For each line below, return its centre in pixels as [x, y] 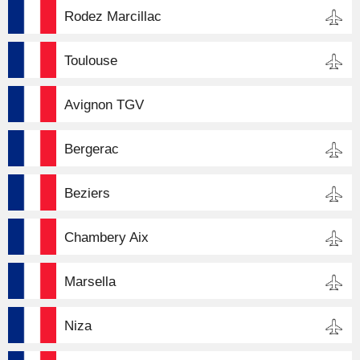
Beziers [87, 193]
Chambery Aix [106, 237]
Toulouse [91, 61]
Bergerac [92, 149]
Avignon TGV [104, 105]
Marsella [90, 282]
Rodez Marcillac [113, 16]
